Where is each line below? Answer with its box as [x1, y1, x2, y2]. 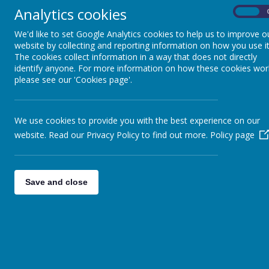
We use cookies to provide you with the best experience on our [14, 115, 260, 126]
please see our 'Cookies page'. [14, 74, 132, 85]
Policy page [210, 129, 255, 141]
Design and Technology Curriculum [55, 33, 207, 45]
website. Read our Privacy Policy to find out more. [14, 129, 210, 141]
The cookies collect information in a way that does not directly [14, 51, 257, 62]
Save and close [25, 177, 88, 187]
